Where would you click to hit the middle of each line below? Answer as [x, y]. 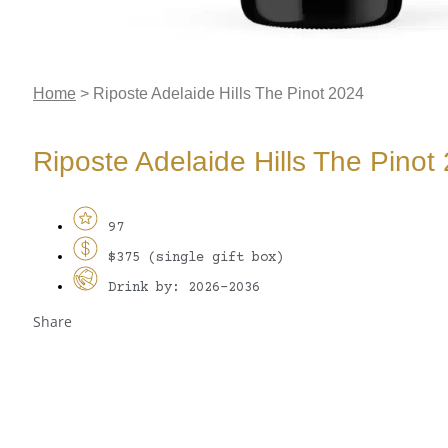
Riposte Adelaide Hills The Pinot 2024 [228, 93]
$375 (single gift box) [196, 258]
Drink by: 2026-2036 [184, 288]
